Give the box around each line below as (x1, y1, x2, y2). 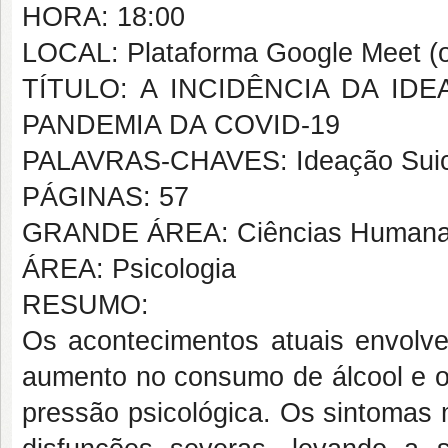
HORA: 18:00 (22, 2, 185, 32)
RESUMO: (22, 290, 149, 320)
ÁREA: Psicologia (22, 254, 236, 284)
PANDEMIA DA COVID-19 (22, 110, 340, 140)
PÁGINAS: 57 (22, 182, 189, 212)
